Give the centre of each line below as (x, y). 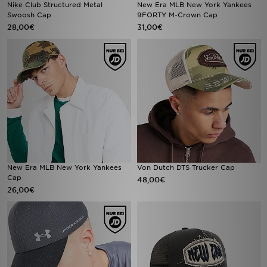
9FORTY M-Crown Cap (177, 15)
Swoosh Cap (29, 15)
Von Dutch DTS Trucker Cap (186, 167)
